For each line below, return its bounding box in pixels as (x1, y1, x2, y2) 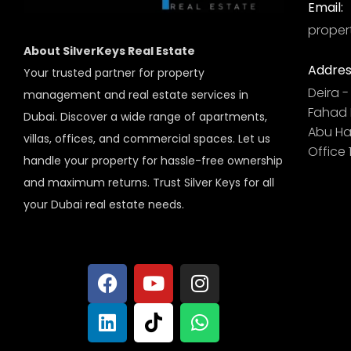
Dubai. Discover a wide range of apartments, (24, 108, 267, 125)
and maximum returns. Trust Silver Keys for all (24, 174, 274, 190)
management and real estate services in (24, 86, 248, 103)
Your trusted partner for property (24, 64, 204, 81)
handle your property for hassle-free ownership (24, 152, 283, 168)
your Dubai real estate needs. (24, 196, 184, 212)
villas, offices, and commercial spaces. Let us (24, 130, 270, 147)
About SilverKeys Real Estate (24, 42, 195, 59)
